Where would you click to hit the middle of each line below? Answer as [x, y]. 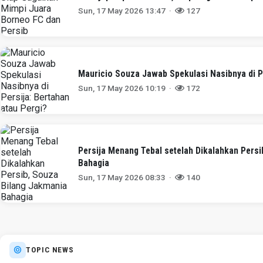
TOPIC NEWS [50, 250]
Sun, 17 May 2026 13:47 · [127, 10]
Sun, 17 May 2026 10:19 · [127, 88]
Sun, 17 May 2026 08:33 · [127, 177]
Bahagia [94, 163]
